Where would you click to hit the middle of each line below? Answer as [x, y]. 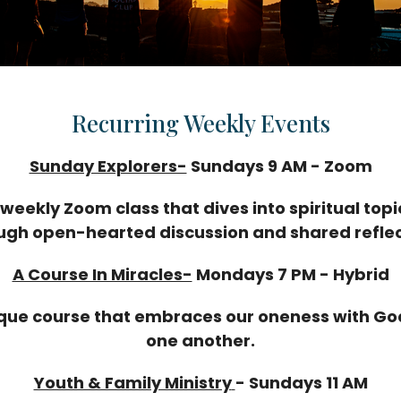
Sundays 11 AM [308, 383]
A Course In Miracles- [102, 274]
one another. [200, 341]
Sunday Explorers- [108, 166]
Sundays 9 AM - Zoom [279, 166]
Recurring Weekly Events [200, 123]
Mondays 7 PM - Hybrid [290, 274]
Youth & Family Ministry [132, 383]
